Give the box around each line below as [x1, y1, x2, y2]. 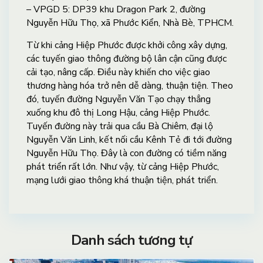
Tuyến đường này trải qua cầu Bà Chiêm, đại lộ [26, 119, 213, 133]
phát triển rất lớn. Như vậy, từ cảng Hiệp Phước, [26, 160, 219, 173]
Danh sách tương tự [71, 230, 192, 249]
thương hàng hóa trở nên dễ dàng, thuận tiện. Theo [26, 79, 233, 92]
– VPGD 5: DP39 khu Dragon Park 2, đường [26, 2, 205, 16]
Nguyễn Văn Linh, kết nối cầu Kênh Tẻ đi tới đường [26, 133, 232, 146]
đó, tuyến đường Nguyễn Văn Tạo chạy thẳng [26, 92, 211, 106]
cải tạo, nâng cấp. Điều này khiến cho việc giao [26, 65, 210, 79]
